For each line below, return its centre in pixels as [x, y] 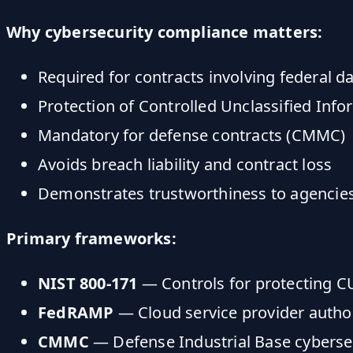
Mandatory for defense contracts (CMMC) [192, 135]
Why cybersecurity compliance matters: [165, 32]
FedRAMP [76, 312]
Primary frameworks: [91, 238]
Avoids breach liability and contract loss [185, 164]
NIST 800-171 [88, 283]
